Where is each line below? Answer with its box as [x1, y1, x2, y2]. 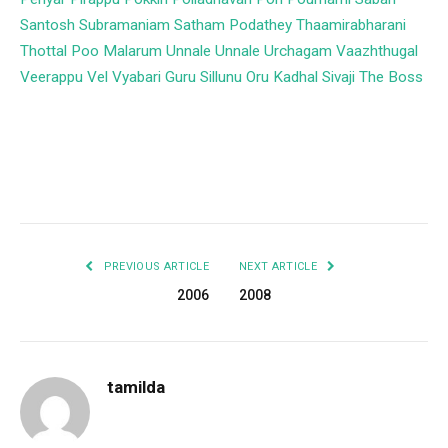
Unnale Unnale [166, 42, 260, 61]
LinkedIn [238, 175, 304, 193]
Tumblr [302, 175, 355, 193]
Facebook [30, 175, 100, 193]
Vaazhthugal [336, 42, 418, 61]
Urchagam [264, 42, 332, 61]
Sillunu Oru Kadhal [200, 68, 318, 87]
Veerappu [20, 68, 83, 87]
